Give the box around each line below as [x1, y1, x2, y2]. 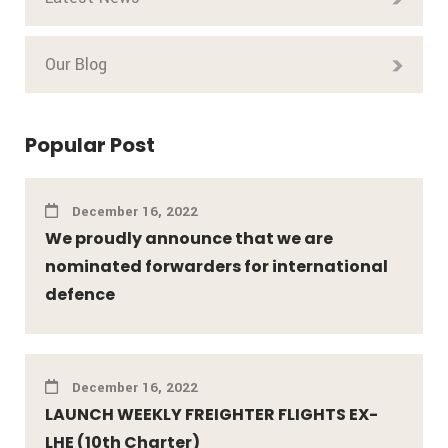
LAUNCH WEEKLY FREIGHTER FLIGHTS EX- [45, 403, 378, 427]
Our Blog [45, 53, 107, 77]
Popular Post [25, 131, 155, 160]
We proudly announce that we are [45, 227, 333, 251]
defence [45, 283, 115, 307]
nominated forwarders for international [45, 255, 388, 279]
